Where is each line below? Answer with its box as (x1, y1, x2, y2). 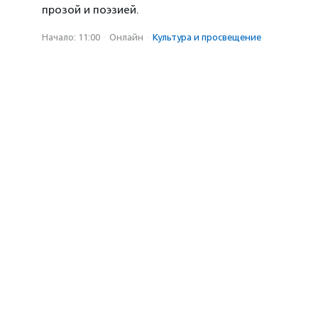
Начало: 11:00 (42, 32, 100, 43)
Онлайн (109, 32, 143, 43)
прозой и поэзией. (42, 4, 139, 16)
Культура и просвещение (153, 32, 261, 43)
